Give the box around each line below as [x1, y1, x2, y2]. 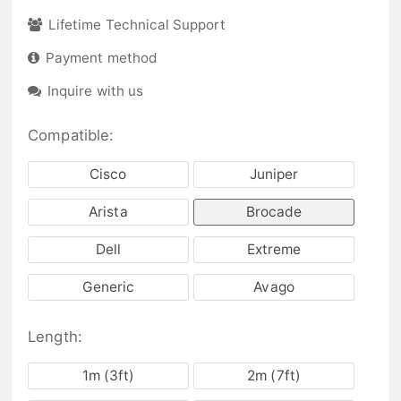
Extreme [246, 240, 302, 258]
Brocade [245, 203, 303, 221]
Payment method [46, 49, 157, 66]
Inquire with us [47, 81, 143, 99]
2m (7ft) [247, 367, 301, 385]
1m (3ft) [81, 367, 135, 385]
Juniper [249, 166, 299, 183]
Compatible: [28, 125, 114, 144]
